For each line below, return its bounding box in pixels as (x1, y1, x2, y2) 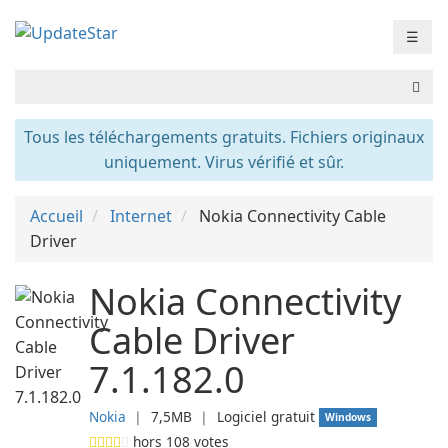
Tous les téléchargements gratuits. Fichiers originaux (24, 126, 424, 148)
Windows (325, 410, 372, 424)
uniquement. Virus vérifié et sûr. (104, 151, 344, 173)
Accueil (30, 205, 83, 227)
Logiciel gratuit (217, 407, 315, 426)
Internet (110, 205, 172, 227)
